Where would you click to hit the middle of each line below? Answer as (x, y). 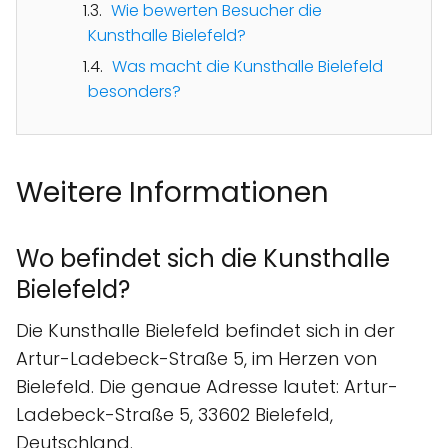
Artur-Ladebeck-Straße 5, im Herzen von (196, 358)
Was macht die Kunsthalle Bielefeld (247, 66)
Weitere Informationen (172, 192)
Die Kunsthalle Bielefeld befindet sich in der (205, 330)
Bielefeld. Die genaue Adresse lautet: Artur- (207, 386)
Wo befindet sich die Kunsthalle (203, 258)
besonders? (134, 91)
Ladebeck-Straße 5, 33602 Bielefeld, (174, 414)
